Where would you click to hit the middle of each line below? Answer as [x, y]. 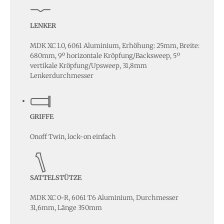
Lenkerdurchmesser [62, 75]
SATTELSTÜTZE [56, 177]
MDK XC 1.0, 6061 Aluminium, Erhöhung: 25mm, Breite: [115, 45]
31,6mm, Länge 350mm [66, 207]
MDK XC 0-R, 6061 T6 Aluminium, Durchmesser [104, 197]
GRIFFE [42, 116]
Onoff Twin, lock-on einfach [73, 136]
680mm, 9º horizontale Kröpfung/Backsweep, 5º [105, 55]
